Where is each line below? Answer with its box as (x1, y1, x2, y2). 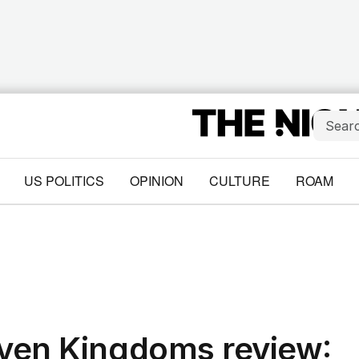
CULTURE (208, 171, 270, 190)
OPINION (129, 171, 184, 190)
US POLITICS (23, 171, 104, 190)
